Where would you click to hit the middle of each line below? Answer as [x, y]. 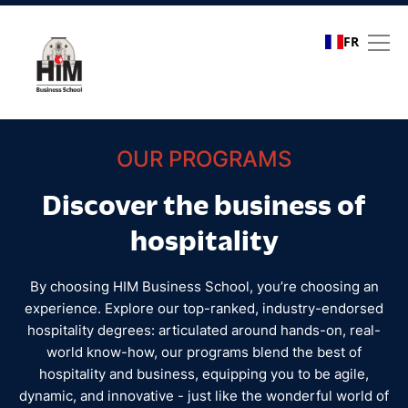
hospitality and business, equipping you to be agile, [204, 374]
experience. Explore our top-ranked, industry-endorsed [204, 308]
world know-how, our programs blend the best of [204, 352]
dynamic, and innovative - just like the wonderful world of [204, 396]
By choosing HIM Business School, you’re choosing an [204, 286]
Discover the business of [204, 204]
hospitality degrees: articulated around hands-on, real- [204, 330]
